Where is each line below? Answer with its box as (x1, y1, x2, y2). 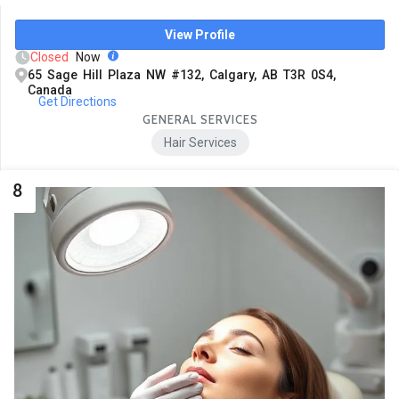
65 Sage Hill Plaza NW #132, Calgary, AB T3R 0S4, (28, 68, 336, 83)
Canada (28, 83, 72, 98)
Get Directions (37, 94, 117, 110)
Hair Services (163, 134, 237, 150)
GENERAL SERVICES (142, 112, 258, 127)
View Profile (165, 28, 235, 43)
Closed (30, 50, 69, 65)
